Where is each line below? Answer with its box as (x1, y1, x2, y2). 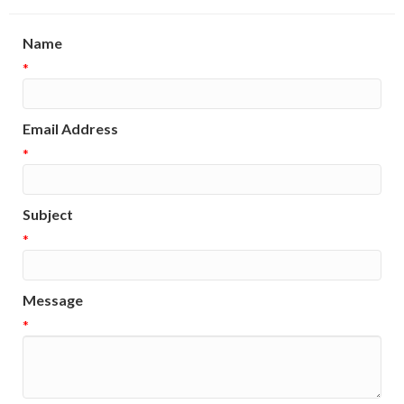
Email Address (23, 120, 118, 138)
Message (23, 291, 83, 309)
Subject (23, 206, 73, 224)
